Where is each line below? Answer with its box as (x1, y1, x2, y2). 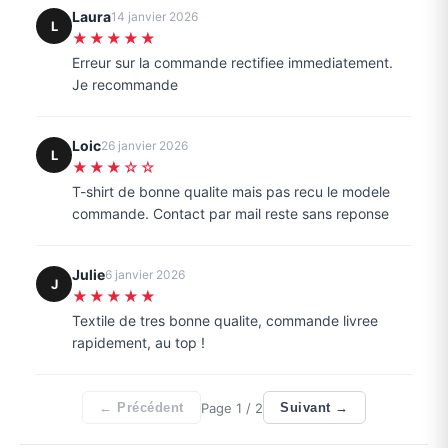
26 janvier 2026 (101, 138, 188, 154)
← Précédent (99, 400, 184, 416)
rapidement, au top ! (72, 334, 205, 352)
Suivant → (280, 400, 349, 416)
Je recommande (72, 76, 178, 94)
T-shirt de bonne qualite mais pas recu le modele (72, 183, 390, 201)
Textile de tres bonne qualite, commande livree (72, 312, 378, 330)
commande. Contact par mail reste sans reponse (72, 205, 389, 223)
